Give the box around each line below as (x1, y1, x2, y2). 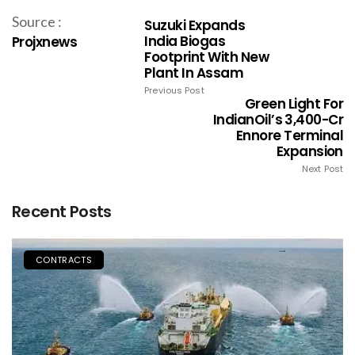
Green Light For (244, 94, 343, 113)
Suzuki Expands (144, 15, 246, 35)
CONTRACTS (36, 253, 92, 266)
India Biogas (144, 31, 226, 51)
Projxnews (12, 32, 78, 52)
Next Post (302, 162, 343, 175)
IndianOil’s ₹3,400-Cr (212, 109, 343, 129)
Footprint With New (144, 47, 269, 67)
